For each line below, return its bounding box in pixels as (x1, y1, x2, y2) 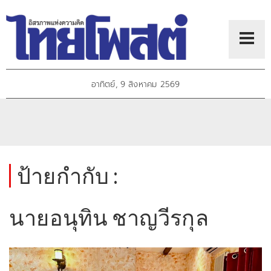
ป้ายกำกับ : (17, 162, 119, 189)
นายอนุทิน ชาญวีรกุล (9, 204, 209, 231)
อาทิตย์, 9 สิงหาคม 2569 (91, 78, 180, 91)
